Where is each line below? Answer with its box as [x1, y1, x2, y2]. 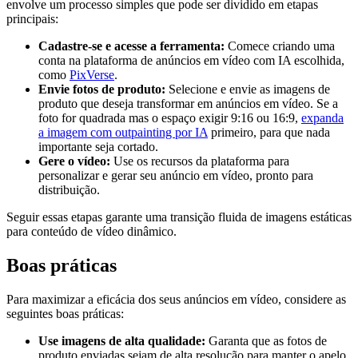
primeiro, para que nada [208, 125, 330, 139]
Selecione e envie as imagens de [165, 82, 330, 96]
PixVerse [70, 67, 114, 82]
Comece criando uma [225, 38, 335, 53]
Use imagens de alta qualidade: [38, 333, 205, 348]
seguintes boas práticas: [6, 306, 124, 320]
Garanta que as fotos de [205, 333, 327, 348]
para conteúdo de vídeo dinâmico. [6, 224, 177, 238]
